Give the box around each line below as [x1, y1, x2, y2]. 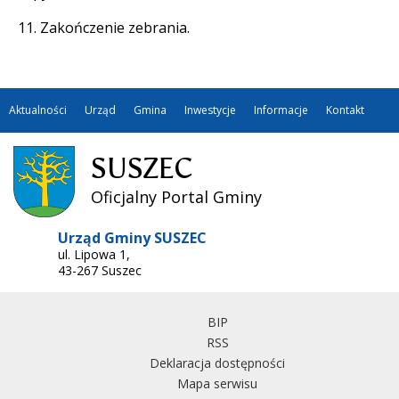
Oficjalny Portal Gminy [90, 186, 262, 208]
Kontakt [326, 102, 364, 118]
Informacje [254, 102, 308, 118]
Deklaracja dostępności [150, 354, 285, 372]
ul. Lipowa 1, [58, 246, 130, 264]
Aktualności [9, 102, 67, 118]
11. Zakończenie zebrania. [18, 18, 190, 38]
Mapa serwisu [177, 375, 257, 393]
